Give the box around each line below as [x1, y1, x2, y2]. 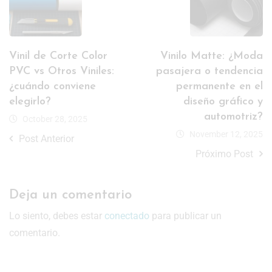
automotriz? [204, 110, 263, 123]
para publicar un [149, 209, 222, 222]
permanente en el [176, 80, 263, 92]
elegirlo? [9, 95, 51, 107]
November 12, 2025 [189, 129, 263, 139]
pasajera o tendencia [156, 65, 263, 77]
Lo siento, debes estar [9, 209, 104, 222]
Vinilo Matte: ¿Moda [160, 50, 263, 62]
